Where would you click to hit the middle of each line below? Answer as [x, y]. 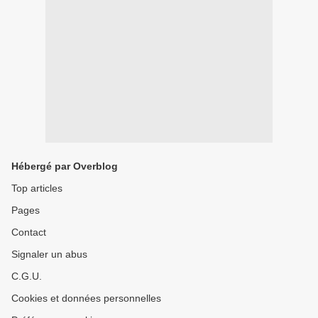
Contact [29, 232]
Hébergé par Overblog [65, 166]
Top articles [37, 188]
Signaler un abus [49, 254]
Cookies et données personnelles [86, 298]
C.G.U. [27, 276]
